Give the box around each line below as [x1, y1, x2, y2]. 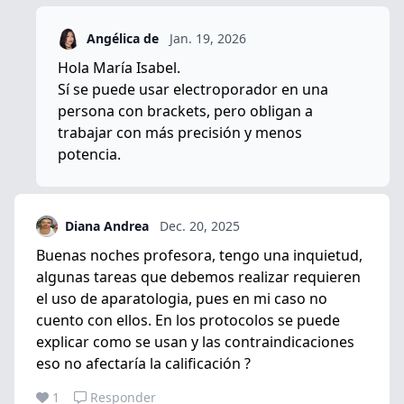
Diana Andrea [65, 217, 149, 234]
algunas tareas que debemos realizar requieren [36, 267, 361, 287]
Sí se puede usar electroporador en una [58, 79, 328, 99]
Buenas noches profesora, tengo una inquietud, [36, 245, 363, 265]
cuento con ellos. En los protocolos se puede [36, 310, 340, 330]
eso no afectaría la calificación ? [36, 353, 251, 373]
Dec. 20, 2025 [160, 217, 240, 234]
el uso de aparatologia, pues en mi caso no [36, 289, 327, 308]
